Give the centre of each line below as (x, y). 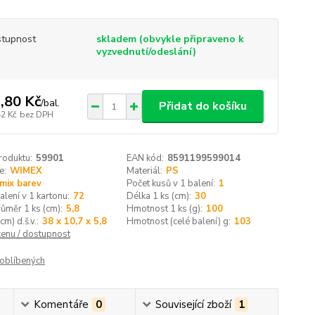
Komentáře (62, 304)
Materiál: (145, 171)
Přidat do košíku (202, 106)
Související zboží (194, 304)
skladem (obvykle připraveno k (170, 39)
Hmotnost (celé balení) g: (179, 221)
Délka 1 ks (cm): (159, 196)
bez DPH (36, 114)
